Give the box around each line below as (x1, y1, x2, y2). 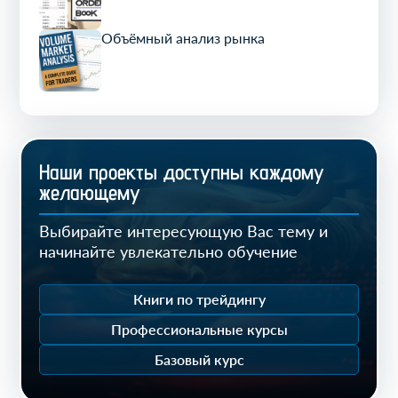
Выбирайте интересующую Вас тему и (39, 221, 329, 242)
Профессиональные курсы (110, 321, 288, 338)
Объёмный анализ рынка (101, 29, 266, 47)
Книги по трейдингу (132, 291, 266, 308)
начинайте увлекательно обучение (39, 242, 298, 262)
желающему (39, 179, 141, 206)
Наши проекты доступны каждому (39, 159, 325, 186)
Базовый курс (154, 351, 244, 369)
